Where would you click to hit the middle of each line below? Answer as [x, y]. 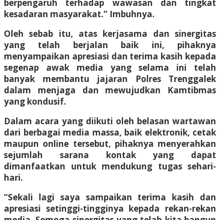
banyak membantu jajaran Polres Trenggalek [110, 79]
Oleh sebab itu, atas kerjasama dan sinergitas [110, 33]
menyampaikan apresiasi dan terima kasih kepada [110, 56]
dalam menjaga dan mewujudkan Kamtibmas [110, 90]
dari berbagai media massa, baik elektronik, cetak [110, 132]
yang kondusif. [35, 101]
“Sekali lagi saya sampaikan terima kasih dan [110, 197]
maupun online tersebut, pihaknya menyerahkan [110, 143]
